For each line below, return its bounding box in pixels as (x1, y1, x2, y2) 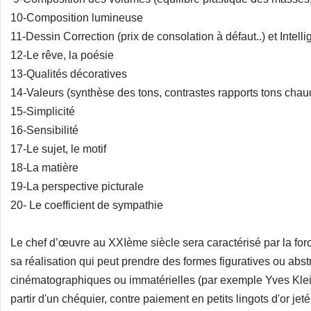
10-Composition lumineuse (10, 12, 143, 24)
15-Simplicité (10, 106, 75, 117)
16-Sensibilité (10, 124, 78, 136)
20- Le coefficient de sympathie (10, 199, 163, 211)
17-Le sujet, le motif (10, 143, 106, 155)
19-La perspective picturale (10, 180, 144, 192)
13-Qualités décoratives (10, 68, 127, 80)
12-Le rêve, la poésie (10, 49, 114, 61)
